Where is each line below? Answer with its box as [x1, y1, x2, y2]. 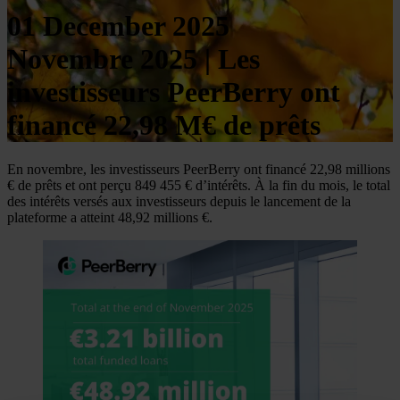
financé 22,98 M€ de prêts [7, 109, 321, 142]
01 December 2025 [7, 10, 229, 43]
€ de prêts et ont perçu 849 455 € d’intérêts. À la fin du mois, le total [7, 177, 390, 193]
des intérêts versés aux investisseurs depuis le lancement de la [7, 193, 351, 209]
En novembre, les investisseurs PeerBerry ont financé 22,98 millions [7, 161, 390, 177]
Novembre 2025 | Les [7, 43, 260, 76]
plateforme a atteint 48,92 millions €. [7, 209, 212, 225]
